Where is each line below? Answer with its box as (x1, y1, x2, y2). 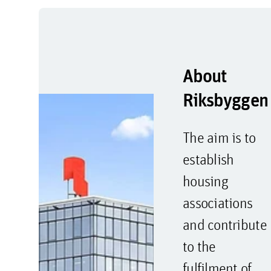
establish (182, 150, 234, 168)
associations (182, 194, 253, 212)
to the (182, 237, 216, 255)
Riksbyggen (182, 88, 268, 112)
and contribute (182, 215, 267, 233)
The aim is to (182, 128, 256, 146)
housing (182, 172, 228, 190)
